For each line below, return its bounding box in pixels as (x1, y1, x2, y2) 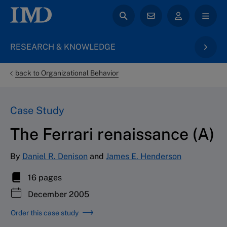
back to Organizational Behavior (15, 69, 119, 77)
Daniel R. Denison (22, 151, 88, 161)
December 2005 (26, 189, 89, 199)
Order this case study (11, 208, 79, 217)
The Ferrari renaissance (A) (10, 124, 214, 143)
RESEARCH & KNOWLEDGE (10, 42, 116, 52)
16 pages (26, 172, 62, 182)
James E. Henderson (106, 151, 181, 161)
